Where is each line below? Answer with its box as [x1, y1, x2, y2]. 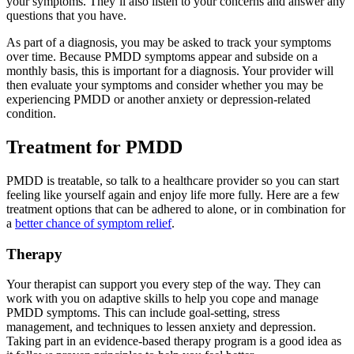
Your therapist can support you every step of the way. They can [6, 277, 321, 292]
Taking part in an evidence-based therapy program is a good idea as [6, 334, 341, 348]
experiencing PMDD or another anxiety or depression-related [6, 92, 311, 107]
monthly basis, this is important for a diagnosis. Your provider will [6, 64, 333, 78]
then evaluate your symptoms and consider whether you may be [6, 78, 323, 92]
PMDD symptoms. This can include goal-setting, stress [6, 306, 280, 320]
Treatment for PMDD [6, 137, 183, 158]
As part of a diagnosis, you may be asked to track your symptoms [6, 36, 331, 50]
